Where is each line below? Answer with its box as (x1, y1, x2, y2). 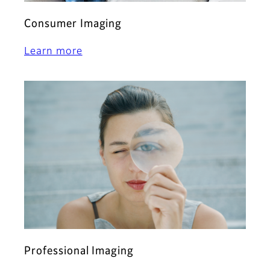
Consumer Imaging (24, 19, 122, 30)
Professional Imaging (24, 245, 134, 257)
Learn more (24, 47, 83, 57)
